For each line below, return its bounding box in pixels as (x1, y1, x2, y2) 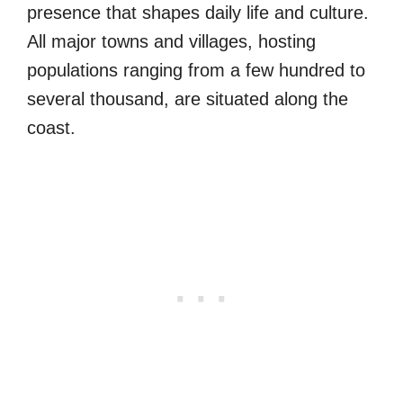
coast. (27, 117, 76, 138)
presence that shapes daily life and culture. (27, 2, 369, 22)
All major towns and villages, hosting (27, 31, 316, 51)
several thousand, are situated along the (27, 88, 348, 109)
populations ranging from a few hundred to (27, 59, 365, 80)
